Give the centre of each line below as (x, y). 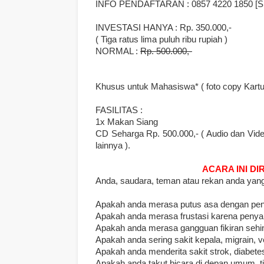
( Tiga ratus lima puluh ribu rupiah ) (161, 39)
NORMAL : (118, 51)
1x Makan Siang (127, 122)
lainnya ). (113, 145)
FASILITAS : (119, 110)
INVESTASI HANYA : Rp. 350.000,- (164, 27)
